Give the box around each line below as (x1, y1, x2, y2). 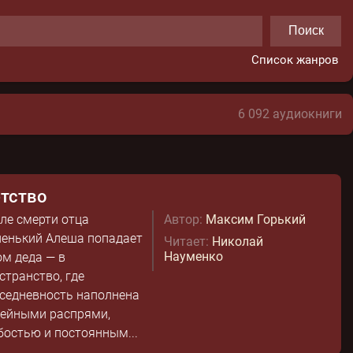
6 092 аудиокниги (238, 106, 342, 121)
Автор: (163, 212, 203, 227)
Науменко (163, 249, 223, 264)
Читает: (163, 234, 209, 249)
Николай (211, 234, 263, 249)
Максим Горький (205, 212, 306, 227)
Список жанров (251, 52, 339, 67)
